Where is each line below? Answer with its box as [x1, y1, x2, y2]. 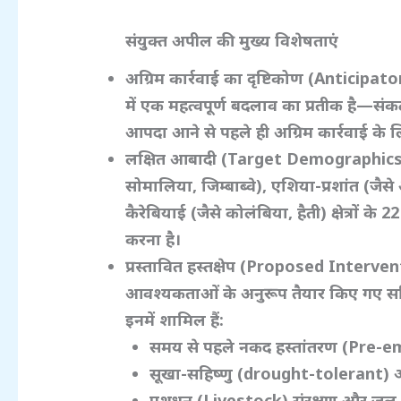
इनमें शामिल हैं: [125, 309, 225, 331]
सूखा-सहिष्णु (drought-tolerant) [149, 363, 395, 385]
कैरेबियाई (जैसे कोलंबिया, [125, 201, 298, 224]
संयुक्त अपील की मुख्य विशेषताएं [125, 29, 339, 51]
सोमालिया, [125, 175, 202, 197]
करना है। [125, 228, 182, 251]
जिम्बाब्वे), [201, 175, 272, 197]
